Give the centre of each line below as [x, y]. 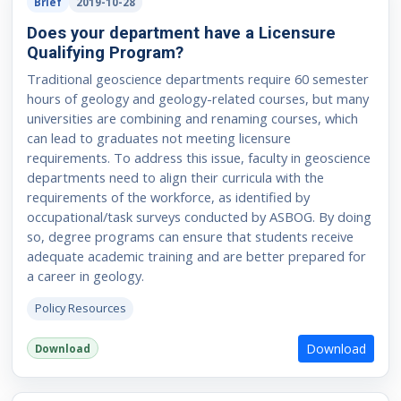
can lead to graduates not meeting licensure [158, 137]
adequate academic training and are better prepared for [196, 256]
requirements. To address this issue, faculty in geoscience [198, 157]
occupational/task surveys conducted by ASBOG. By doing [199, 216]
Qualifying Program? [105, 52]
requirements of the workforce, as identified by [168, 196]
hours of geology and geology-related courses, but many [197, 98]
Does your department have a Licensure [181, 32]
